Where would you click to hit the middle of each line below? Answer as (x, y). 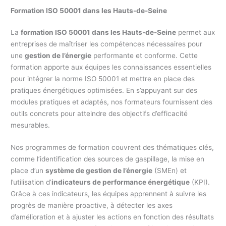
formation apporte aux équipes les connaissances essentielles (111, 67)
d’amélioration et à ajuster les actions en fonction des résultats (112, 217)
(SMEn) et (170, 171)
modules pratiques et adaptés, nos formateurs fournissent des (112, 102)
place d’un (28, 171)
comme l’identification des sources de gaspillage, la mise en (108, 159)
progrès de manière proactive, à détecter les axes (92, 206)
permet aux (196, 32)
